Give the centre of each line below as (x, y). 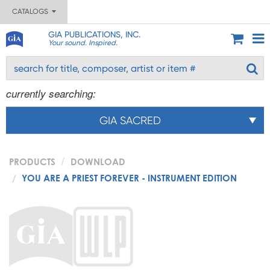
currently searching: (51, 93)
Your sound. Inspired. (83, 43)
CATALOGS (32, 11)
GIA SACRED (130, 120)
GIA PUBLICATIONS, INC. (94, 34)
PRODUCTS (32, 162)
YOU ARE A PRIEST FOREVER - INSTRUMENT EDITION (129, 178)
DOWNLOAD (98, 162)
